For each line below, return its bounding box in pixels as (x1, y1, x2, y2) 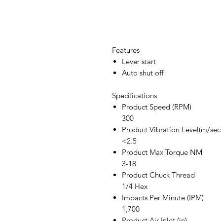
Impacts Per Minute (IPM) (122, 193, 204, 203)
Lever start (122, 57, 156, 67)
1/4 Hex (122, 182, 147, 191)
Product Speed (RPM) (122, 102, 191, 112)
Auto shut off (122, 68, 163, 78)
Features (112, 45, 140, 55)
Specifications (112, 91, 157, 101)
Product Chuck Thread (122, 170, 195, 180)
